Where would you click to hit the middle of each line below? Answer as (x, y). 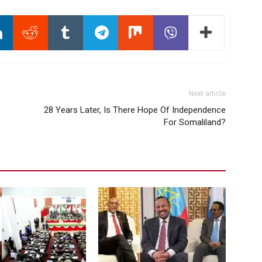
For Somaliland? (195, 123)
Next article (207, 94)
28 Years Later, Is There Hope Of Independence (135, 110)
